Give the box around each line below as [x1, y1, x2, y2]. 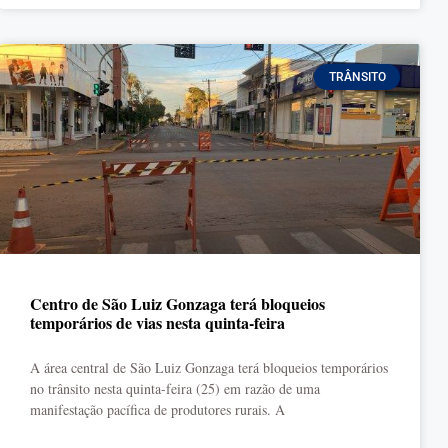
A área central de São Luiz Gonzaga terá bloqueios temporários [30, 358, 388, 377]
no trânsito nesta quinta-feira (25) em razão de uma [30, 379, 320, 398]
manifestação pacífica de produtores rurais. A [30, 400, 285, 419]
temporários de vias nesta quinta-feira [30, 311, 285, 334]
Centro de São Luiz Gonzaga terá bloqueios [30, 292, 325, 315]
